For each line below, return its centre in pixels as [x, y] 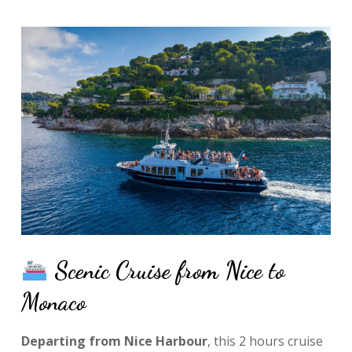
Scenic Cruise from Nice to [167, 270]
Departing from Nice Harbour [114, 341]
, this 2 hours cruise [265, 341]
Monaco [53, 301]
